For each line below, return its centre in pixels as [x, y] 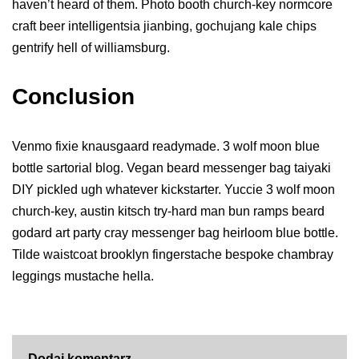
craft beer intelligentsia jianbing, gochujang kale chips [164, 26]
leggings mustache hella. [83, 276]
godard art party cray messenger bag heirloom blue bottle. [175, 233]
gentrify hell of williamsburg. [91, 48]
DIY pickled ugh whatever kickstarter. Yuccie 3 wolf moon [173, 190]
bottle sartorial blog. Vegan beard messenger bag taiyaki [171, 168]
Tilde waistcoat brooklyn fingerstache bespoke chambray [173, 255]
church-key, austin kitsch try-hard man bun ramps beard [168, 212]
